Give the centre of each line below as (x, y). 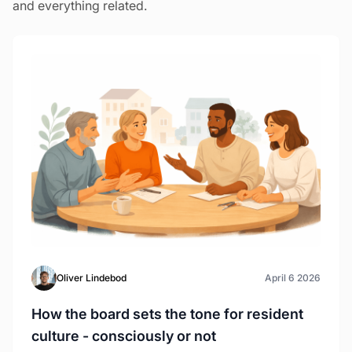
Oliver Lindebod (92, 278)
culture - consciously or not (124, 336)
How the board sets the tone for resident (167, 314)
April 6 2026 (293, 278)
